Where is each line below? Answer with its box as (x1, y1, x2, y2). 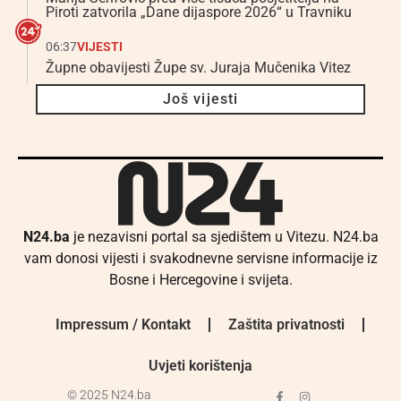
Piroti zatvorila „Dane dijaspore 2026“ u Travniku (46, 4, 352, 21)
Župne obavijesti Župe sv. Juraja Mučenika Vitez (46, 59, 351, 77)
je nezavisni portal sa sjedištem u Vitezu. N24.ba (69, 228, 379, 246)
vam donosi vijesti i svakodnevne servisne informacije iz (23, 250, 378, 268)
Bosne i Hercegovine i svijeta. (108, 271, 293, 289)
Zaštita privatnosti (227, 315, 345, 333)
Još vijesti (162, 90, 239, 108)
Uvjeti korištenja (149, 356, 252, 374)
